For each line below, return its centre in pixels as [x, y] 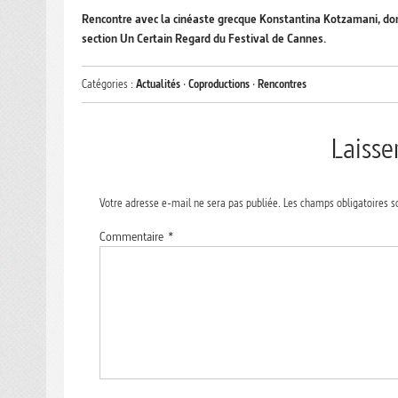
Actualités [158, 84]
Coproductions [219, 84]
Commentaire [133, 237]
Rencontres [282, 84]
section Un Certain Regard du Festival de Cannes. [204, 39]
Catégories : [109, 84]
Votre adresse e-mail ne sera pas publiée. [190, 203]
